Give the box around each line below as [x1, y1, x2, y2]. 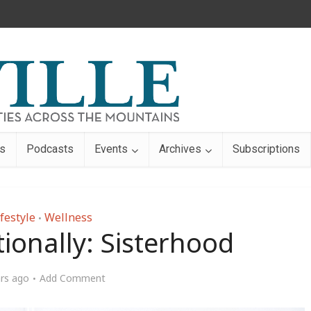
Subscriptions [233, 142, 300, 155]
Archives [159, 142, 201, 155]
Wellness [44, 210, 92, 225]
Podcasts [26, 142, 74, 155]
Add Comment [40, 271, 106, 285]
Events [94, 142, 128, 155]
